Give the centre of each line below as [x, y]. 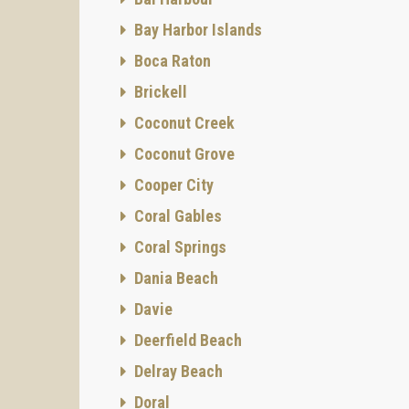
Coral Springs [178, 247]
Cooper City [172, 185]
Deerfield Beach [186, 340]
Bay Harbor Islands [196, 30]
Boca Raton [171, 61]
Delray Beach [177, 371]
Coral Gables [176, 216]
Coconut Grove [183, 154]
